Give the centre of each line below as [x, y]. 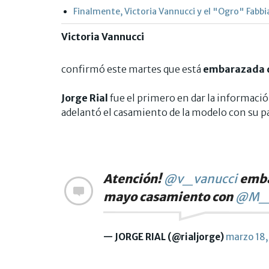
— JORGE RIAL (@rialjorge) [165, 237]
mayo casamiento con [169, 196]
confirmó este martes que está [132, 69]
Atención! [134, 178]
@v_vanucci [201, 178]
